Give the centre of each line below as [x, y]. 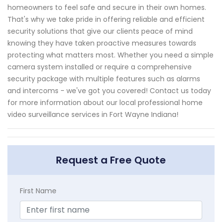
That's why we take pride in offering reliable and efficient [106, 20]
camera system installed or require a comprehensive [100, 67]
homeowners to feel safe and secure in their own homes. [107, 8]
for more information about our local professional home [105, 103]
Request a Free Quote [111, 160]
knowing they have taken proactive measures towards [102, 43]
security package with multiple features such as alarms [104, 79]
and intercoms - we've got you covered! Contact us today [109, 91]
